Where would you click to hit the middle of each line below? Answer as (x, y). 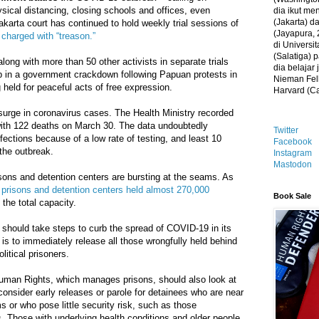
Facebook (293, 142)
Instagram (293, 153)
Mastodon (293, 164)
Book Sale (292, 196)
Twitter (286, 130)
